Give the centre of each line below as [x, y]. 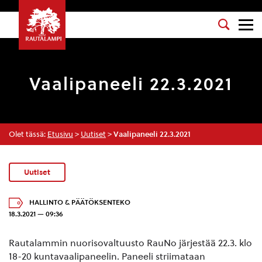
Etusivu [60, 134]
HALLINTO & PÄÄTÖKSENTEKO [80, 202]
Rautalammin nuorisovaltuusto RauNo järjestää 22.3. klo [130, 243]
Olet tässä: [28, 134]
